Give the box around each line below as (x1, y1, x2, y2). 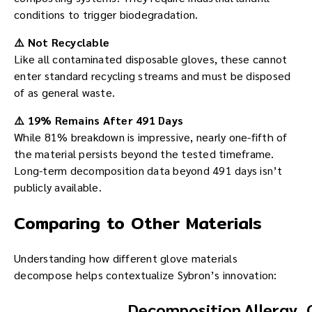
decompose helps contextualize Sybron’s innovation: (14, 267, 277, 283)
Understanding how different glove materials (14, 251, 237, 266)
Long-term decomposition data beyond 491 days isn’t (14, 163, 283, 178)
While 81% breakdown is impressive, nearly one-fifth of (14, 130, 288, 145)
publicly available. (14, 180, 102, 195)
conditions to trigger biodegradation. (14, 7, 198, 22)
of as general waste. (14, 85, 115, 100)
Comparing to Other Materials (14, 210, 262, 237)
